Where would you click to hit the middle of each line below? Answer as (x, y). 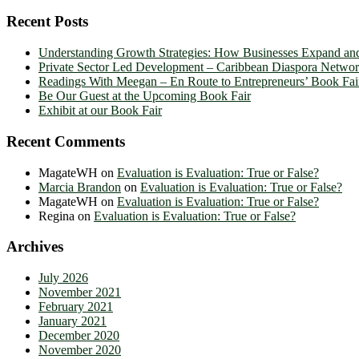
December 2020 (79, 336)
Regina (56, 216)
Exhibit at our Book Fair (100, 111)
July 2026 (63, 278)
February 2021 (76, 307)
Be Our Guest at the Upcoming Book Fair (145, 96)
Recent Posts (47, 22)
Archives (35, 247)
